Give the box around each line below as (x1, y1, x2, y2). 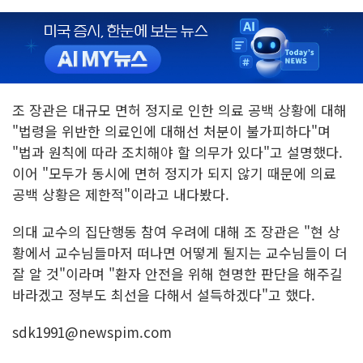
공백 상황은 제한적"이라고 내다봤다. (12, 184, 229, 205)
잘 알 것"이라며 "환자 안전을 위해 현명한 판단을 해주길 (12, 263, 343, 284)
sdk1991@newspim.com (12, 322, 172, 343)
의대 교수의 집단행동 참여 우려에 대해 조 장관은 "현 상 (12, 221, 340, 242)
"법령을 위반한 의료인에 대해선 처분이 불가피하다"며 (12, 121, 331, 142)
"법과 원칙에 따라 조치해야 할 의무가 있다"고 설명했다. (12, 142, 343, 163)
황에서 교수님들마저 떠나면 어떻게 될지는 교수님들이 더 (12, 242, 348, 263)
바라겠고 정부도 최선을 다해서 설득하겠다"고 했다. (12, 284, 319, 305)
